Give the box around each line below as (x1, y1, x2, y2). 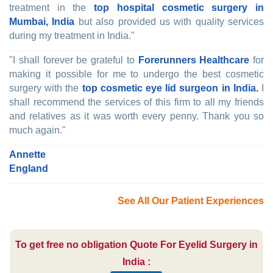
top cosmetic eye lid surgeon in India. (82, 83, 258, 94)
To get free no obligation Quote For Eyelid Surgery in (15, 239, 258, 250)
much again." (9, 125, 66, 136)
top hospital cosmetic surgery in (94, 2, 264, 13)
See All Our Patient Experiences (118, 194, 264, 206)
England (9, 163, 48, 174)
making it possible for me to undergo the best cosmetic (9, 69, 264, 80)
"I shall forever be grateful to (9, 55, 138, 66)
